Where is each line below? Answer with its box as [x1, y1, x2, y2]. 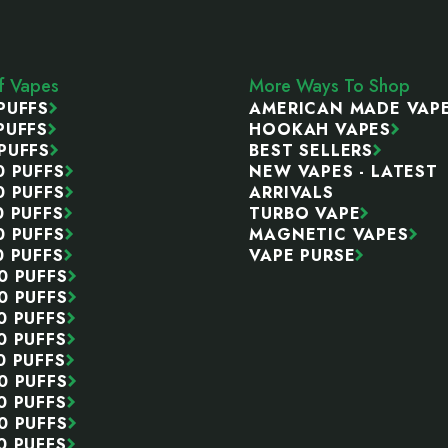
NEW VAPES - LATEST [249, 159, 438, 183]
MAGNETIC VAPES [249, 222, 409, 246]
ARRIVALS [249, 180, 334, 204]
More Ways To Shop [249, 72, 411, 99]
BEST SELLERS [249, 138, 373, 162]
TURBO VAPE [249, 201, 361, 225]
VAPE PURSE [249, 243, 356, 267]
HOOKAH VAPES [249, 117, 391, 141]
